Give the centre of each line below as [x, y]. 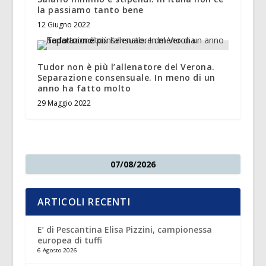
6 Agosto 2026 [57, 251]
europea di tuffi [69, 240]
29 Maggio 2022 [64, 103]
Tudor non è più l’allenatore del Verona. [126, 67]
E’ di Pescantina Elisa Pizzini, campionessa [124, 230]
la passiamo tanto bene [90, 10]
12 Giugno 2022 [64, 25]
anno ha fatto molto [84, 88]
